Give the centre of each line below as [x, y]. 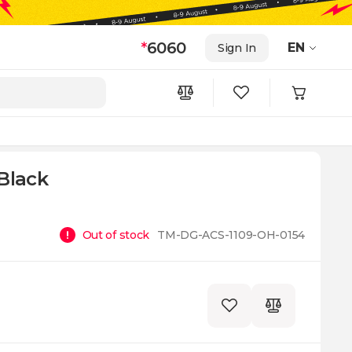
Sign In [236, 48]
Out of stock [116, 235]
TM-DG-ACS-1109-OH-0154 [231, 235]
